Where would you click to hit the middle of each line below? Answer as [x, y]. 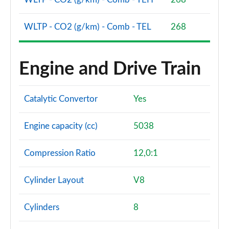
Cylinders [42, 207]
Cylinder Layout [54, 180]
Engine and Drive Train [110, 69]
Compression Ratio [60, 153]
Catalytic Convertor [61, 99]
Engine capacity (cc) [61, 126]
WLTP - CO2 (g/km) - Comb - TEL [88, 27]
